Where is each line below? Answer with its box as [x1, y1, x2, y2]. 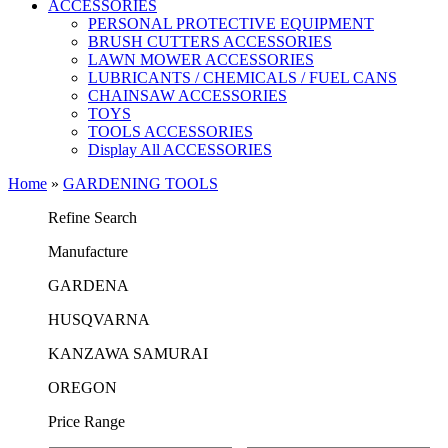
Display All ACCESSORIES [88, 141, 272, 158]
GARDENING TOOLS [63, 175, 218, 192]
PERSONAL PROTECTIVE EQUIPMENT [88, 15, 374, 32]
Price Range [48, 413, 125, 430]
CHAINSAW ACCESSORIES [88, 87, 287, 104]
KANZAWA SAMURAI [48, 345, 208, 362]
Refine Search [48, 209, 137, 226]
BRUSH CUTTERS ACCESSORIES [88, 33, 332, 50]
